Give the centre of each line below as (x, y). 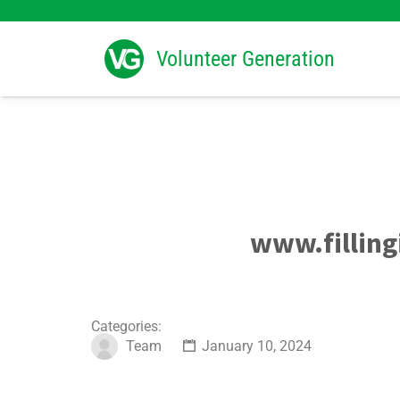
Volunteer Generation (246, 59)
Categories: (126, 326)
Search (125, 23)
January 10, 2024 (255, 346)
